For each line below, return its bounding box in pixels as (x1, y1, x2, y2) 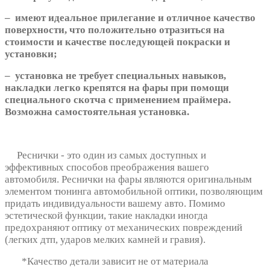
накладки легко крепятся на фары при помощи (5, 81, 229, 93)
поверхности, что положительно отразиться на (5, 24, 225, 36)
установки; (5, 48, 57, 60)
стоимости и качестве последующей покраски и (5, 36, 230, 48)
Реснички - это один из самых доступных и (5, 149, 206, 161)
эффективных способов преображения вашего (5, 161, 209, 173)
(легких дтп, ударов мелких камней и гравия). (5, 233, 206, 245)
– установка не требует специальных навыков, (5, 69, 226, 81)
